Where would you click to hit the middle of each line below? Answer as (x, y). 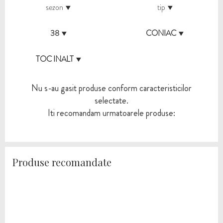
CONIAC (161, 33)
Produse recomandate (62, 162)
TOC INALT (55, 59)
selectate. (111, 101)
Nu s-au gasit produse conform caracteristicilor (111, 88)
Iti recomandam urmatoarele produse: (111, 113)
